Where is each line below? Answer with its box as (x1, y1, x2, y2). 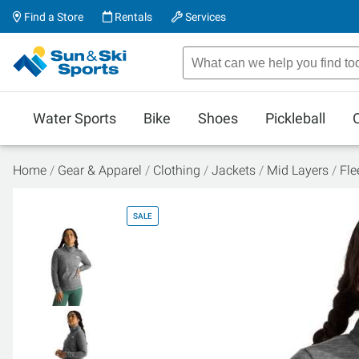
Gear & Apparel (58, 163, 142, 178)
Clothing (153, 163, 200, 178)
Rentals (112, 10, 152, 23)
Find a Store (22, 10, 83, 23)
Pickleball (265, 110, 325, 127)
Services (183, 10, 226, 23)
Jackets (212, 163, 256, 178)
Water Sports (33, 110, 116, 127)
